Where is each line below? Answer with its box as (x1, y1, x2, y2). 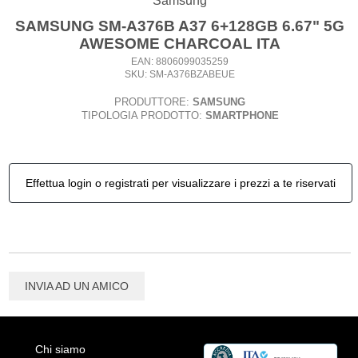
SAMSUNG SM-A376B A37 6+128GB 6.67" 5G (15, 17, 344, 34)
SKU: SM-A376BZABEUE (125, 68, 235, 80)
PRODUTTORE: (114, 95, 193, 108)
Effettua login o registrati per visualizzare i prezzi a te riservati (26, 176, 336, 189)
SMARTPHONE (205, 109, 279, 121)
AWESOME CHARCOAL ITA (79, 34, 280, 52)
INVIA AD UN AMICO (25, 279, 129, 292)
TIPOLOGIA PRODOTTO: (81, 109, 205, 121)
